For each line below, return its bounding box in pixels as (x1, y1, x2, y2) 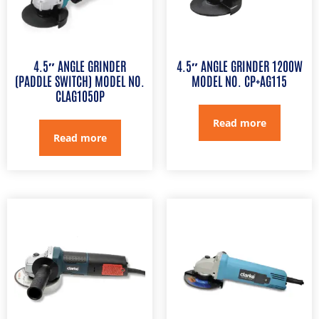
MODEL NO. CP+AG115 (192, 72, 287, 89)
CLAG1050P (55, 87, 105, 104)
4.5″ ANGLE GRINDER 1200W (176, 57, 303, 74)
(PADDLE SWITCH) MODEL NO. (15, 72, 145, 89)
